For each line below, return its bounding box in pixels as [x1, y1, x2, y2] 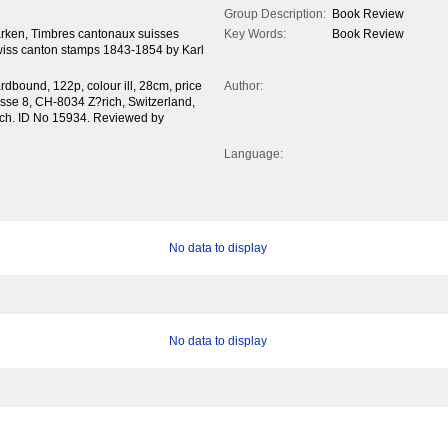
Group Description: [224, 7, 326, 22]
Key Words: [224, 27, 286, 42]
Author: [224, 79, 263, 94]
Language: [224, 147, 283, 162]
